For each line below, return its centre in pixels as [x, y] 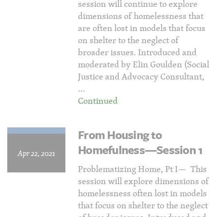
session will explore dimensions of [143, 181]
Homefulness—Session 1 [140, 150]
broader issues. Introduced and [137, 52]
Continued [98, 101]
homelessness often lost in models [142, 193]
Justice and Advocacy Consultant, [141, 76]
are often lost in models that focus [142, 28]
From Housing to [120, 135]
